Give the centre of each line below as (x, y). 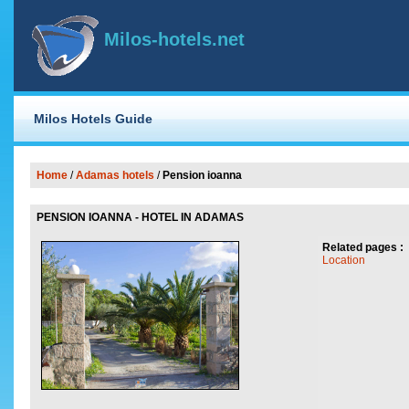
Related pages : (363, 247)
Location (344, 260)
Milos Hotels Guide (93, 119)
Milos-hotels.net (174, 39)
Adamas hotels (115, 175)
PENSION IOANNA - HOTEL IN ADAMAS (140, 217)
